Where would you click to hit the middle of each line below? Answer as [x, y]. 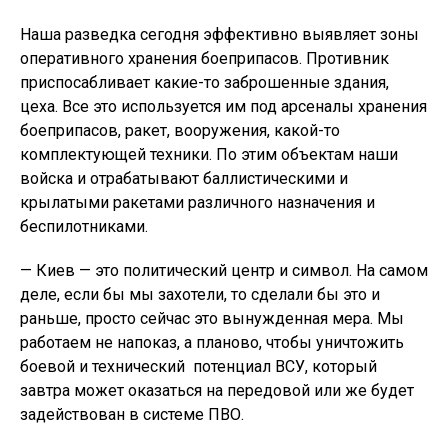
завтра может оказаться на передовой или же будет [217, 391]
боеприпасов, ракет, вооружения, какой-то [180, 131]
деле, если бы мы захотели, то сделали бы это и [200, 295]
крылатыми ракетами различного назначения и [197, 203]
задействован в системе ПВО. [134, 415]
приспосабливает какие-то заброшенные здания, [204, 83]
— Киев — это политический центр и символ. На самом [224, 271]
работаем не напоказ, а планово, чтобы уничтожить [212, 343]
